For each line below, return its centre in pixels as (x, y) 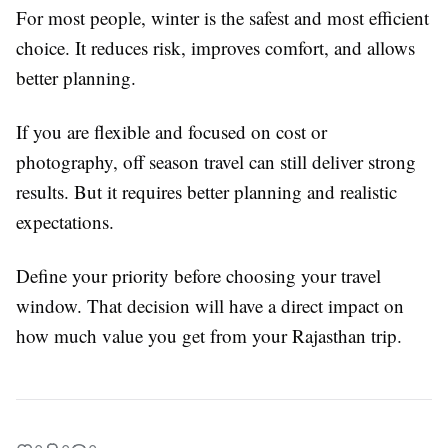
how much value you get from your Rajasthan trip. (209, 336)
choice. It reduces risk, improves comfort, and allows (215, 48)
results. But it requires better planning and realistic (206, 192)
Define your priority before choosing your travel (198, 276)
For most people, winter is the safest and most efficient (222, 18)
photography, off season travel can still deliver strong (216, 162)
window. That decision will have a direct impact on (210, 306)
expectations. (65, 222)
